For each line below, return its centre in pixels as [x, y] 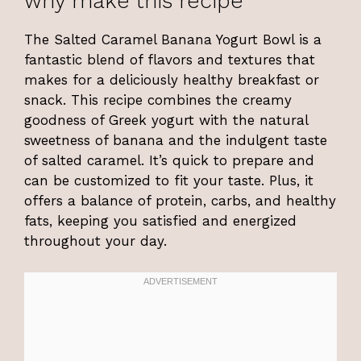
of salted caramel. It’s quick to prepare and [169, 161]
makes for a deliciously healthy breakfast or [172, 80]
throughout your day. [95, 241]
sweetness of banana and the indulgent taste [176, 141]
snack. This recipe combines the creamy [158, 100]
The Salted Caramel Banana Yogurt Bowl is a [173, 40]
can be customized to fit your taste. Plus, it [169, 181]
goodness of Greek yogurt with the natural [166, 120]
